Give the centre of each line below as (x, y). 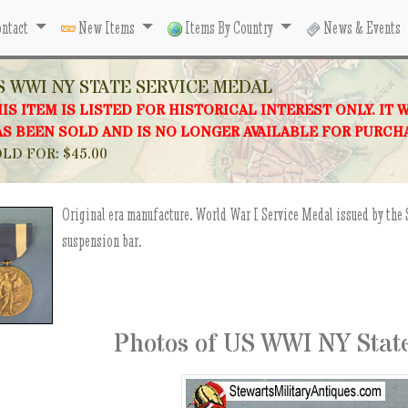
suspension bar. (102, 241)
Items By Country (229, 28)
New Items (107, 28)
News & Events (361, 28)
